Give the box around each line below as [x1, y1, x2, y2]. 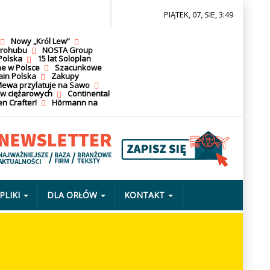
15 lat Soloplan [37, 53, 91, 64]
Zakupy [51, 71, 79, 82]
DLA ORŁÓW [46, 189, 97, 201]
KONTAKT [124, 189, 165, 201]
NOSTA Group [42, 44, 93, 55]
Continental [67, 88, 110, 99]
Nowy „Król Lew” [10, 36, 70, 46]
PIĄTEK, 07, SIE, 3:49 [164, 9, 234, 20]
